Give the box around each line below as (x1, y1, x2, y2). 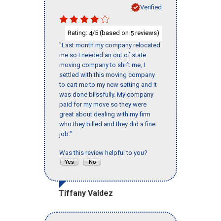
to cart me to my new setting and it (59, 81, 157, 89)
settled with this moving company (59, 71, 155, 79)
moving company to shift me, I (59, 61, 145, 69)
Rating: (68, 29, 89, 37)
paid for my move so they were (59, 101, 147, 109)
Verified (140, 3, 162, 11)
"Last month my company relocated (59, 41, 160, 49)
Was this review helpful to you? (59, 149, 150, 157)
